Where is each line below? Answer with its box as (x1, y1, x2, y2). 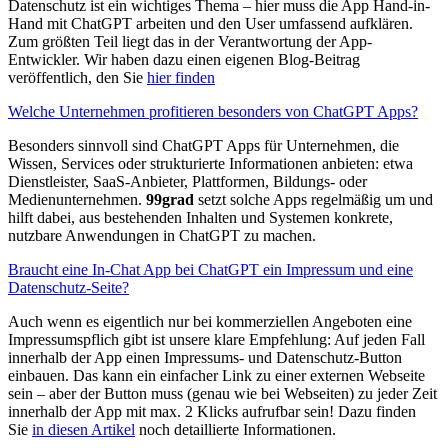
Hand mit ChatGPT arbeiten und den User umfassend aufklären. (8, 15, 413, 33)
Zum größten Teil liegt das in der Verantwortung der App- (8, 33, 372, 51)
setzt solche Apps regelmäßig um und (194, 191, 433, 209)
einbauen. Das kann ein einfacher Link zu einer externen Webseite (8, 367, 425, 385)
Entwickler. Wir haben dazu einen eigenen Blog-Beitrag (8, 51, 360, 69)
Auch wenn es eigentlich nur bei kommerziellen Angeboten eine (8, 313, 412, 331)
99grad (146, 191, 194, 209)
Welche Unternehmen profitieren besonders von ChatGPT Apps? (8, 103, 418, 121)
